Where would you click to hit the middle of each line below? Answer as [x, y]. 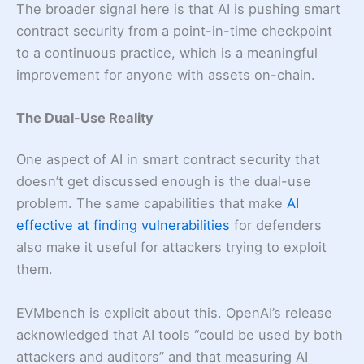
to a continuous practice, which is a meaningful [167, 52]
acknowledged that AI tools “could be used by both [180, 334]
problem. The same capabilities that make [152, 204]
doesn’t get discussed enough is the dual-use [164, 182]
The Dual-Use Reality [85, 117]
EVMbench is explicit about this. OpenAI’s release [174, 312]
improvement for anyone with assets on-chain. [166, 74]
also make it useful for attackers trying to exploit [171, 247]
